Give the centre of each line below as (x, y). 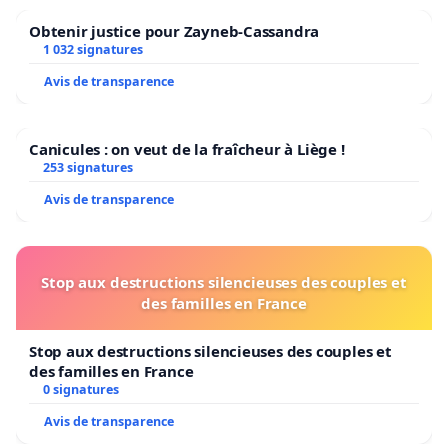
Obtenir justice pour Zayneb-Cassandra (174, 30)
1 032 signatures (92, 49)
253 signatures (87, 167)
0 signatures (80, 389)
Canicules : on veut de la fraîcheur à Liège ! (187, 148)
